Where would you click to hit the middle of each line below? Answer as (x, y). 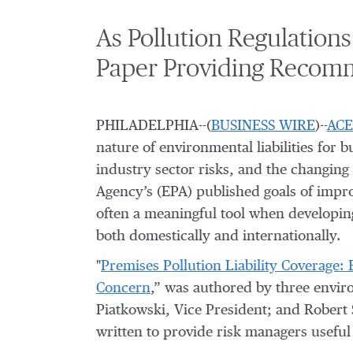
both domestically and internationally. (218, 236)
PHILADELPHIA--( (154, 126)
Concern (123, 288)
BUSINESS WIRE (263, 126)
